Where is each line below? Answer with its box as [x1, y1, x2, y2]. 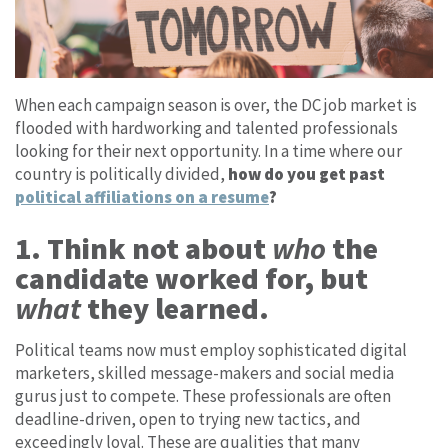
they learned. [81, 288, 269, 327]
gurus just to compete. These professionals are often [15, 384, 391, 407]
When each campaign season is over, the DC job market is [15, 93, 417, 116]
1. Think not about [15, 228, 272, 267]
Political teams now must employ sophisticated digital [15, 338, 407, 361]
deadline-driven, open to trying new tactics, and [15, 407, 361, 430]
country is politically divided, [15, 162, 228, 185]
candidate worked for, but [15, 258, 368, 297]
